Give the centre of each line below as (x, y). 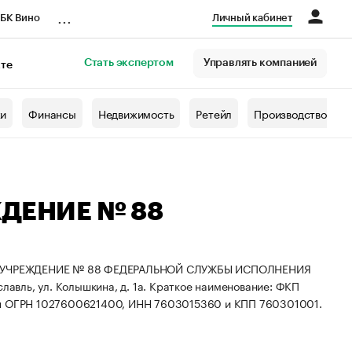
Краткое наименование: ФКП (225, 285)
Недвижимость (136, 113)
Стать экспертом (128, 63)
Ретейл (214, 113)
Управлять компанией (260, 63)
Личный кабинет (252, 18)
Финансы (52, 113)
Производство (290, 113)
